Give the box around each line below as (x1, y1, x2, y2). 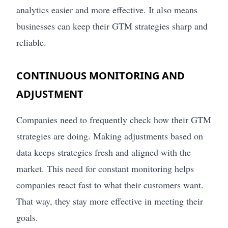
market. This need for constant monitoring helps (16, 162, 194, 175)
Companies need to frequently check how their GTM (16, 113, 211, 126)
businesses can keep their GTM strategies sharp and (16, 20, 208, 33)
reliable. (16, 36, 46, 49)
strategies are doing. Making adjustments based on (16, 130, 203, 142)
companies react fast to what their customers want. (16, 179, 204, 191)
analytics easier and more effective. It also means (16, 4, 197, 16)
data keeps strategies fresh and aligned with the (16, 146, 191, 159)
